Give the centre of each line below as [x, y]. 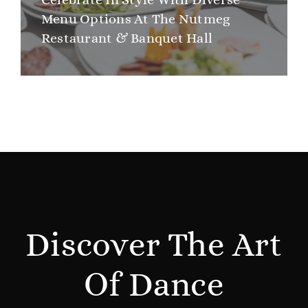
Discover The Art [154, 244]
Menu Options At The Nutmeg [135, 19]
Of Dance [154, 284]
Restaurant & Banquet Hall [126, 38]
